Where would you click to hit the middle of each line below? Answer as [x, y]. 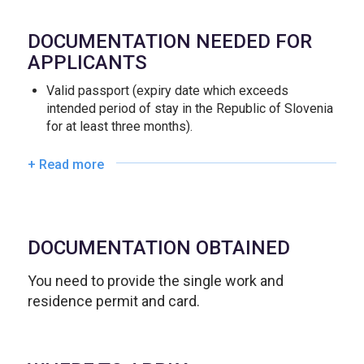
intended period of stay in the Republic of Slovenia [189, 109]
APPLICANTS [87, 63]
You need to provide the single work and [155, 281]
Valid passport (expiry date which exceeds [167, 91]
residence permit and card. [113, 301]
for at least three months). [119, 127]
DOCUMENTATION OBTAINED [158, 247]
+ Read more [65, 165]
